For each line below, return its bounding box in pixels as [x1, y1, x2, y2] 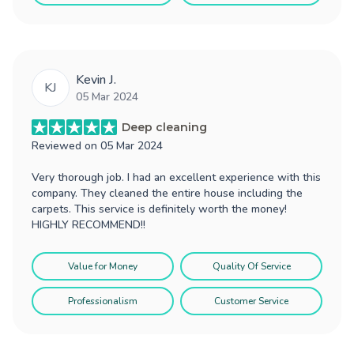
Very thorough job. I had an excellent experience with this [32, 169, 321, 185]
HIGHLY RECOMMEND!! [32, 217, 145, 232]
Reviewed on [32, 137, 100, 153]
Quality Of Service [212, 259, 291, 273]
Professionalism [68, 294, 137, 307]
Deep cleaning [122, 119, 207, 134]
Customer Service [214, 294, 288, 307]
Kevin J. [76, 70, 116, 88]
